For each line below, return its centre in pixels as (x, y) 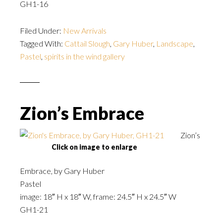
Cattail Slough (87, 43)
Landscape (175, 43)
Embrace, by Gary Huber (62, 171)
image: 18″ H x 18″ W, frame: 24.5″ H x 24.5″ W (98, 196)
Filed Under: (41, 30)
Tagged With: (42, 43)
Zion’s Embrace (82, 113)
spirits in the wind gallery (84, 56)
